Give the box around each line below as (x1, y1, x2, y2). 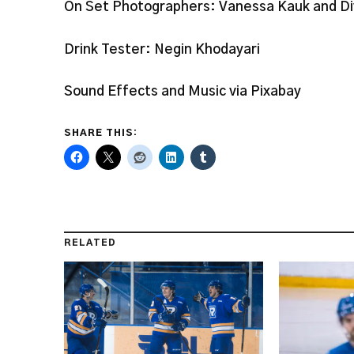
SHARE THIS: (63, 127, 137, 137)
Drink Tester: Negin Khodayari (63, 42, 260, 56)
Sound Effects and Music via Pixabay (63, 85, 301, 99)
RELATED (63, 238, 116, 247)
